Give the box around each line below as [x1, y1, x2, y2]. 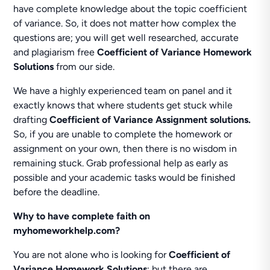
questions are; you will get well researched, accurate [13, 32, 239, 43]
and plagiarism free [13, 46, 98, 58]
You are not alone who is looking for [13, 249, 169, 260]
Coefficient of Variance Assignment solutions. [49, 114, 251, 125]
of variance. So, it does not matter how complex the [13, 17, 237, 29]
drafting [13, 114, 50, 125]
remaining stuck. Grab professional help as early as [13, 157, 228, 169]
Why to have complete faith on [13, 210, 151, 222]
